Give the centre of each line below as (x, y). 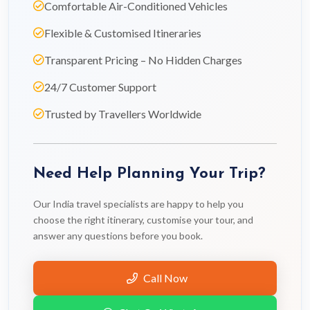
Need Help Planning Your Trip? (149, 174)
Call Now (165, 278)
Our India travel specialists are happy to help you (138, 204)
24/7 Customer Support (100, 87)
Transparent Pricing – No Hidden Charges (143, 60)
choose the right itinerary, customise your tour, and (143, 220)
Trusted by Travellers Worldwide (123, 114)
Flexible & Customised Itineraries (123, 33)
